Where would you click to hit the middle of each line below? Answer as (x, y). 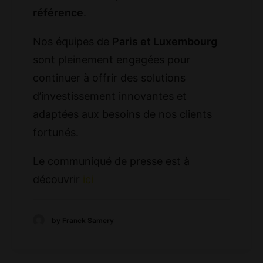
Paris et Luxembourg (165, 42)
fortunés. (56, 133)
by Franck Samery (83, 220)
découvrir (58, 180)
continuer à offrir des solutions (109, 78)
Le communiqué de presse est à (111, 161)
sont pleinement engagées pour (112, 60)
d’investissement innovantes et (110, 96)
